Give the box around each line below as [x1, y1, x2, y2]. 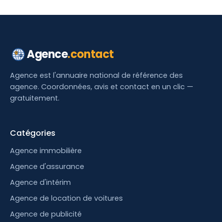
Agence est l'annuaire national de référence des [10, 70, 183, 80]
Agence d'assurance [10, 162, 84, 171]
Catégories [10, 127, 55, 139]
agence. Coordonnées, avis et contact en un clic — [10, 82, 193, 92]
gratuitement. [10, 93, 59, 103]
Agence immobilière [10, 146, 82, 156]
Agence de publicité [10, 209, 82, 219]
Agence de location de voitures [10, 193, 123, 203]
